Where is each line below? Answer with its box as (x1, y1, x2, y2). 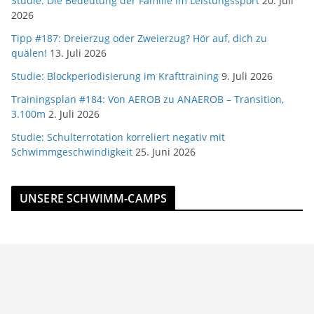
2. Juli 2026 (48, 107, 100, 121)
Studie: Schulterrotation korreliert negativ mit (11, 130, 225, 144)
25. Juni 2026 (135, 145, 196, 159)
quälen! (11, 46, 47, 60)
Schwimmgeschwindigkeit (11, 145, 132, 159)
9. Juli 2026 (221, 69, 273, 83)
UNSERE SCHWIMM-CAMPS (20, 191, 168, 207)
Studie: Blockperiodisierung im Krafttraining (11, 69, 219, 83)
